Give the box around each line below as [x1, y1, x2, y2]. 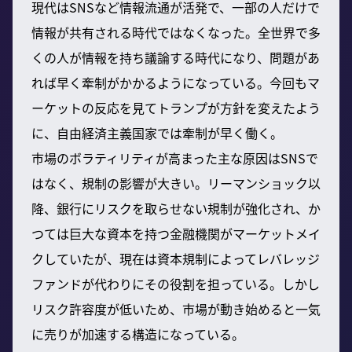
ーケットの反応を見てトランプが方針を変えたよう [31, 97, 321, 117]
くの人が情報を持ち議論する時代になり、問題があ [31, 47, 320, 67]
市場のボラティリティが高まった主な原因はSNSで [31, 148, 318, 167]
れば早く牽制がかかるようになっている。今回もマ [31, 72, 320, 92]
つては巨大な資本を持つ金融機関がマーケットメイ [31, 223, 321, 243]
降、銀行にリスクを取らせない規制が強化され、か [31, 198, 321, 218]
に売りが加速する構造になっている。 [31, 324, 244, 343]
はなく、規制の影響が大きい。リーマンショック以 [31, 173, 321, 192]
